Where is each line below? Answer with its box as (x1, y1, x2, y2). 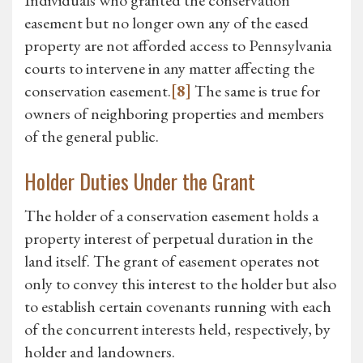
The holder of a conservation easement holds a (24, 205, 318, 227)
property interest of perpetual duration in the (24, 228, 313, 250)
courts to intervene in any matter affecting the (24, 58, 314, 79)
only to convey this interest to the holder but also (24, 273, 336, 295)
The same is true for (191, 80, 320, 102)
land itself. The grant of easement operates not (24, 250, 319, 272)
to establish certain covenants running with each (24, 296, 331, 318)
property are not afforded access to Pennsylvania (24, 35, 331, 57)
